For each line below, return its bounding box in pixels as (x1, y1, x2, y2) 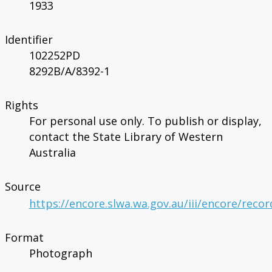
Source (4, 179, 41, 194)
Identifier (4, 32, 53, 47)
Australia (29, 145, 76, 160)
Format (4, 230, 44, 245)
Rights (4, 98, 38, 113)
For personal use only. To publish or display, (29, 114, 262, 129)
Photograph (29, 246, 92, 261)
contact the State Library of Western (29, 129, 223, 144)
